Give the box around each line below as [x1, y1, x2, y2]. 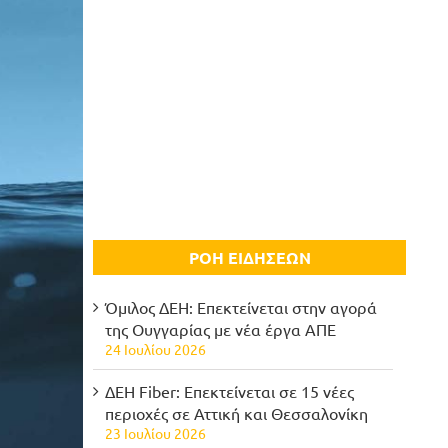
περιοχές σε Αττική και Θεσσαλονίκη [105, 403, 369, 424]
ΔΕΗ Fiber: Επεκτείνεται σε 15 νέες [105, 381, 355, 402]
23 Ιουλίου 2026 [105, 424, 207, 443]
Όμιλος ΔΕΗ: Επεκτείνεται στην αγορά [105, 297, 378, 318]
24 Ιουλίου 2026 [105, 340, 207, 359]
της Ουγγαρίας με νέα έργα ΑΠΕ [105, 319, 337, 340]
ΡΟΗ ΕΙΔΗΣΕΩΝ [188, 246, 311, 268]
